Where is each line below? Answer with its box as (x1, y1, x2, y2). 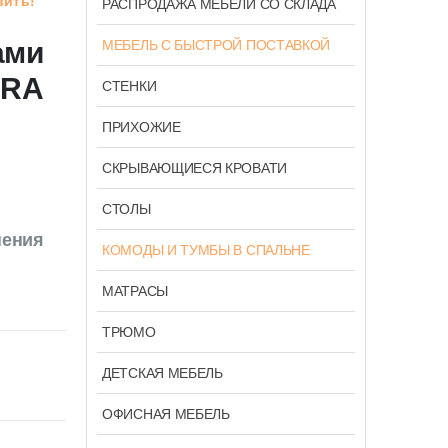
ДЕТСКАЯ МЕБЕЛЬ (102, 364, 223, 381)
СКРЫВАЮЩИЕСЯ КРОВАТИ (102, 159, 287, 176)
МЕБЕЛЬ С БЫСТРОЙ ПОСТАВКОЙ (102, 36, 331, 53)
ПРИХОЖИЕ (102, 118, 181, 135)
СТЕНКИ (102, 77, 157, 94)
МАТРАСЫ (102, 282, 168, 299)
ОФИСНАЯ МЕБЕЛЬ (102, 405, 230, 422)
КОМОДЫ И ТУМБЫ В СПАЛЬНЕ (102, 241, 310, 258)
